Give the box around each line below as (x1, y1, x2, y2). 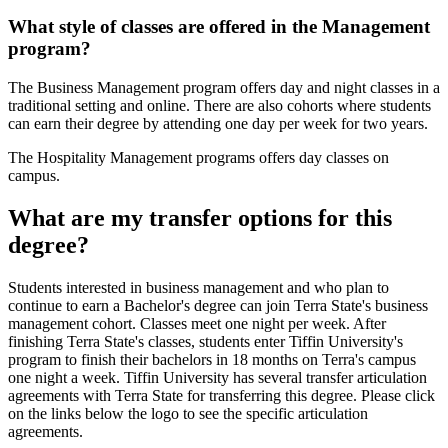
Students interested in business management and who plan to (8, 278, 389, 296)
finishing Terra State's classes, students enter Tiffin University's (8, 332, 403, 350)
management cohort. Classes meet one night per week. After (8, 314, 386, 332)
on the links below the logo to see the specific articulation (8, 404, 368, 422)
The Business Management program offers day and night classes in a (8, 78, 440, 96)
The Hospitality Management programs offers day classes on (8, 148, 389, 166)
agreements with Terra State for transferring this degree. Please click (8, 386, 435, 404)
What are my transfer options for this (8, 204, 392, 231)
